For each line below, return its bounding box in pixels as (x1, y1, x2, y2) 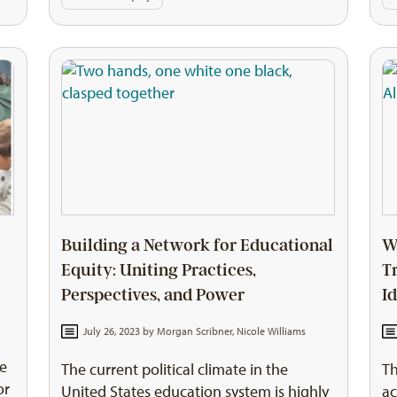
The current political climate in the (61, 359, 289, 379)
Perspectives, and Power (61, 285, 245, 306)
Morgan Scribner (156, 325, 232, 339)
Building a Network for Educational (61, 236, 334, 256)
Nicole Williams (236, 325, 306, 339)
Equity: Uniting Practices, (61, 261, 257, 281)
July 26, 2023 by (80, 325, 157, 339)
